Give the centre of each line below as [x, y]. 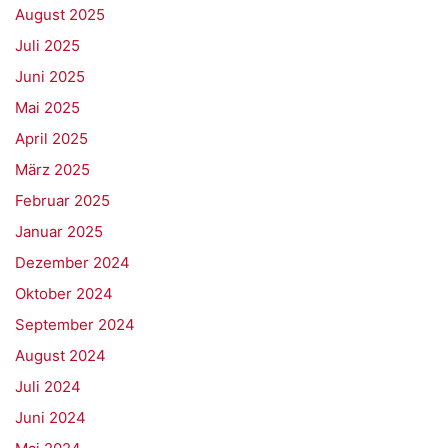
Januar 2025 [59, 231]
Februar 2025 [62, 200]
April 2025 [51, 138]
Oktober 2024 [64, 293]
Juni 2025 [50, 76]
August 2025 [60, 14]
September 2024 [75, 324]
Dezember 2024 [72, 262]
